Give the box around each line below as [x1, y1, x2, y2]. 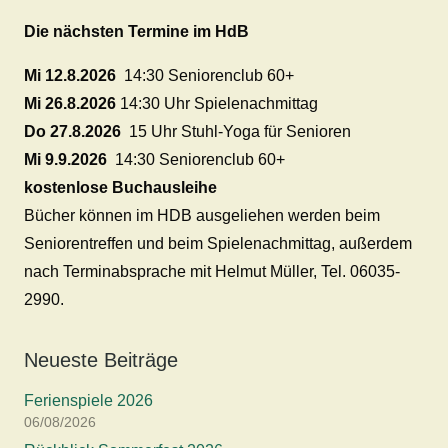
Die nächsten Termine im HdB [24, 23, 249, 40]
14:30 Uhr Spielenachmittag [120, 95, 318, 112]
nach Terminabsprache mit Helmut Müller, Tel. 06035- [24, 263, 400, 280]
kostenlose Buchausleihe [24, 179, 217, 196]
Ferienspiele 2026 [24, 392, 153, 409]
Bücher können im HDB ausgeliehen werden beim [24, 207, 380, 224]
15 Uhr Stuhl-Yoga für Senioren [125, 123, 351, 140]
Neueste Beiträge [24, 349, 178, 371]
